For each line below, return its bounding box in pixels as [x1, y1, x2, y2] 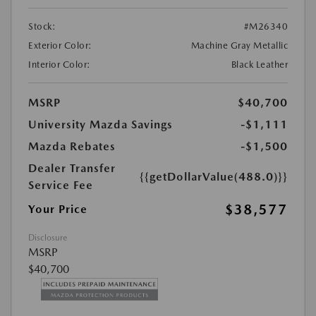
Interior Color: [28, 59, 91, 70]
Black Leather [231, 59, 288, 70]
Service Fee [28, 178, 93, 192]
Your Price [28, 202, 87, 216]
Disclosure [28, 232, 67, 243]
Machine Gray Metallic [190, 39, 288, 51]
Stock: [28, 20, 56, 32]
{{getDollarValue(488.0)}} [140, 169, 288, 183]
